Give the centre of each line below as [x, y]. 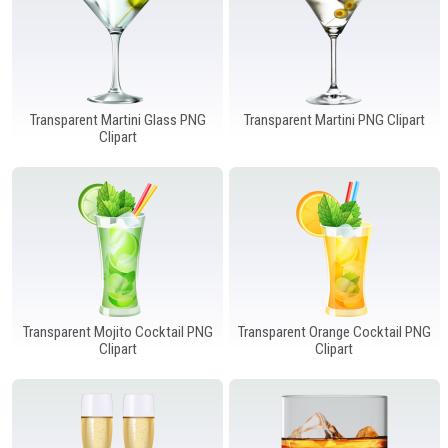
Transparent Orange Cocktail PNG [334, 331]
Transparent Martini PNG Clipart [334, 119]
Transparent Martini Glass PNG [117, 119]
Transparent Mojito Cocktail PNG [117, 331]
